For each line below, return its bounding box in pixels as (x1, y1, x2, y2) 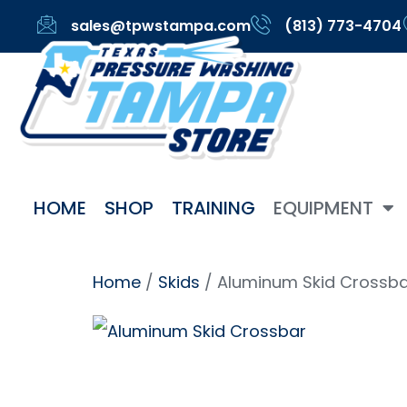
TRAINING (171, 195, 255, 222)
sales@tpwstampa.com (70, 15, 251, 36)
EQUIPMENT (273, 195, 373, 222)
